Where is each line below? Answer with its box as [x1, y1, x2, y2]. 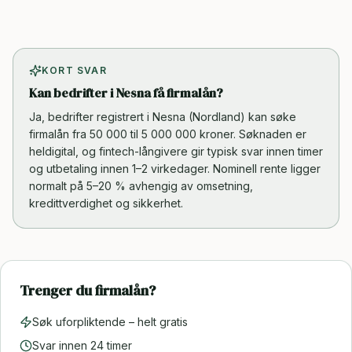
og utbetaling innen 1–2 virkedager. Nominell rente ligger [29, 162, 321, 175]
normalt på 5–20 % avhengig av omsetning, [29, 179, 253, 192]
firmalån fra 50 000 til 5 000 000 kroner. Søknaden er [29, 127, 306, 141]
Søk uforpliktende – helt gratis [32, 315, 188, 328]
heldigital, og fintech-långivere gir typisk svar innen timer [29, 145, 323, 158]
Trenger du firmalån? [20, 280, 156, 300]
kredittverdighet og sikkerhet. [29, 196, 183, 210]
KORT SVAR [42, 64, 107, 76]
